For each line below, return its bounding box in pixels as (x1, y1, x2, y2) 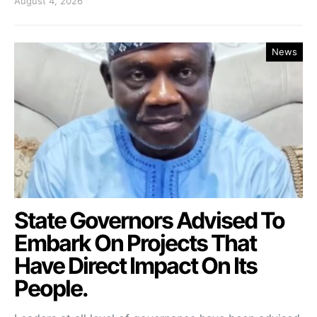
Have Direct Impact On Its (14, 252, 257, 279)
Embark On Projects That (14, 229, 256, 257)
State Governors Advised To (14, 207, 284, 234)
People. (14, 275, 88, 302)
